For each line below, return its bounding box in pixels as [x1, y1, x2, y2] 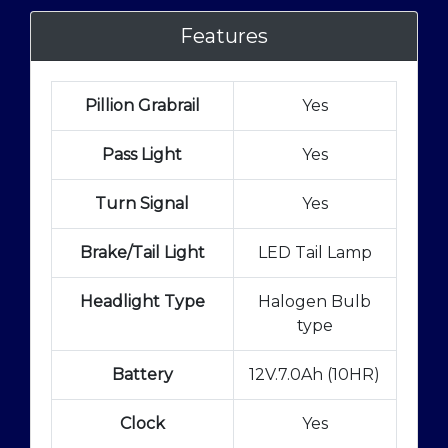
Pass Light [102, 144, 183, 164]
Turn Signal [95, 193, 190, 213]
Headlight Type [79, 291, 205, 311]
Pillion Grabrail [84, 95, 200, 115]
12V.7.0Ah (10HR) [249, 364, 381, 384]
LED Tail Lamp [257, 242, 372, 262]
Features [179, 23, 268, 48]
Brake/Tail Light [79, 242, 205, 262]
